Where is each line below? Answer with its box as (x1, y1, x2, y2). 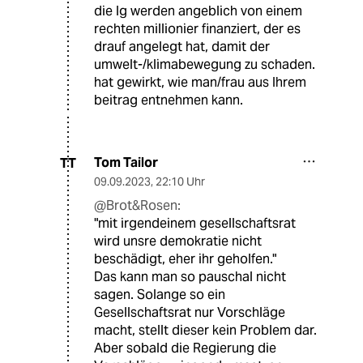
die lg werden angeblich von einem (94, 2, 302, 20)
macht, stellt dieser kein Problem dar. (94, 322, 317, 340)
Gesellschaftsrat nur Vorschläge (94, 304, 285, 322)
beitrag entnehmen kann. (94, 92, 243, 109)
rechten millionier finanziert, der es (94, 20, 301, 38)
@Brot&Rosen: (94, 197, 181, 215)
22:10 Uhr (156, 174, 205, 190)
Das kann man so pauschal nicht (94, 268, 286, 286)
